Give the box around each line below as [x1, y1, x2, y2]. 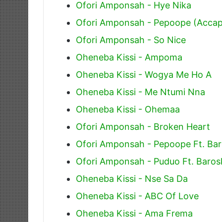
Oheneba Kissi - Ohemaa [76, 104, 180, 114]
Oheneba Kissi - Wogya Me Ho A [76, 69, 212, 80]
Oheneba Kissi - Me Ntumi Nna [76, 86, 205, 97]
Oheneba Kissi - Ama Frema [76, 208, 193, 219]
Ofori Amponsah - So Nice [76, 34, 186, 45]
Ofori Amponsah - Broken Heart [76, 121, 210, 132]
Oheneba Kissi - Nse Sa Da [76, 173, 188, 184]
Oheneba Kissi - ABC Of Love [76, 190, 199, 201]
